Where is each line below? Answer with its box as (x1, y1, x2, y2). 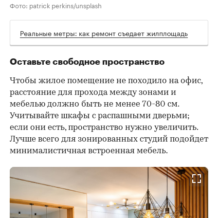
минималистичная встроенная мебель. (10, 147, 168, 156)
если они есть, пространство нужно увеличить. (10, 124, 198, 132)
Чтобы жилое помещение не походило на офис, (10, 77, 202, 86)
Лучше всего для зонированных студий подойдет (10, 135, 208, 144)
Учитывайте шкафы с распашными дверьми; (10, 112, 190, 121)
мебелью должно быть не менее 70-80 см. (10, 100, 179, 109)
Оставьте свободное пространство (10, 57, 164, 67)
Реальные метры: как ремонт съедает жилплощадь (20, 27, 188, 38)
